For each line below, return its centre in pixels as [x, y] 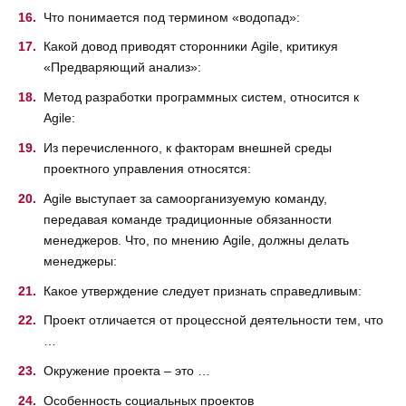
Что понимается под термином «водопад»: [172, 17]
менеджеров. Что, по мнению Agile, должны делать [196, 240]
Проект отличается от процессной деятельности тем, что [213, 320]
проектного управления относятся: [147, 169]
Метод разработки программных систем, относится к [201, 97]
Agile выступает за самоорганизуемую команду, [185, 198]
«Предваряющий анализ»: [122, 68]
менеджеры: [80, 261]
